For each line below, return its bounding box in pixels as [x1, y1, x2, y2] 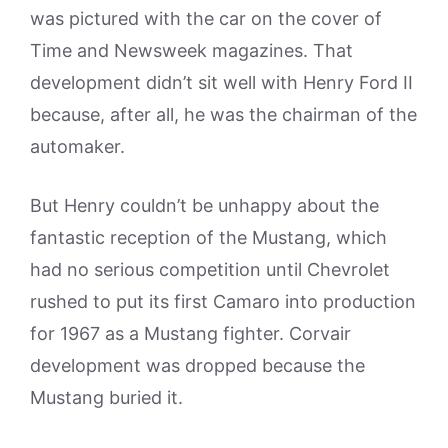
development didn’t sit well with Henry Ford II [30, 72, 413, 93]
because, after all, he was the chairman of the [30, 104, 417, 125]
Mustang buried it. [30, 387, 183, 408]
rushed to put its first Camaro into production [30, 291, 416, 312]
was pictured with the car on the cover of [30, 8, 382, 29]
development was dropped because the [30, 355, 365, 376]
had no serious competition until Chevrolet [30, 259, 390, 280]
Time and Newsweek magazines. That [30, 40, 353, 61]
